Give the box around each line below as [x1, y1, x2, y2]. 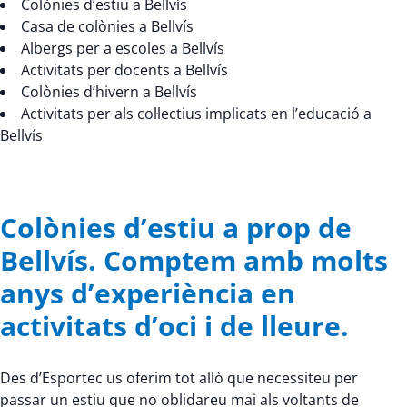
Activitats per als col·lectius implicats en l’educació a [21, 104, 372, 124]
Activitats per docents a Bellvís [21, 60, 228, 80]
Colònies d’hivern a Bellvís [21, 82, 197, 102]
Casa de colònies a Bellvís [21, 16, 194, 36]
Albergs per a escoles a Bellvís [21, 38, 224, 58]
